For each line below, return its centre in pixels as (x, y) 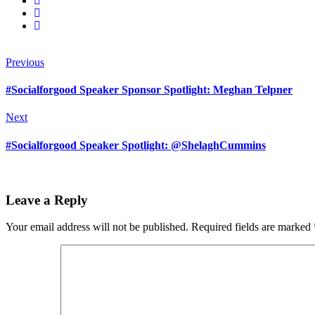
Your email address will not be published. (97, 227)
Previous (25, 62)
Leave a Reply (47, 200)
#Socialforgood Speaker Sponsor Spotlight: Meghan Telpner (149, 90)
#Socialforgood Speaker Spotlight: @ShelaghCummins (136, 145)
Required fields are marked (252, 227)
